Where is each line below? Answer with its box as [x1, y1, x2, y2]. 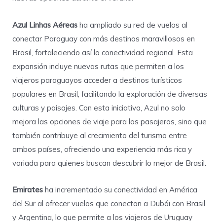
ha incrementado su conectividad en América [45, 184, 197, 194]
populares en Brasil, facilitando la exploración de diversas [12, 89, 207, 99]
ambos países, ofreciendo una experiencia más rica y [12, 144, 192, 154]
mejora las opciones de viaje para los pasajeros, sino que [12, 116, 207, 126]
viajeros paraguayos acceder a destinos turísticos [12, 75, 182, 85]
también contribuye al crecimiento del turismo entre [12, 130, 187, 140]
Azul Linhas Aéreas [12, 20, 77, 30]
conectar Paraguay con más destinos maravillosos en [12, 34, 195, 43]
